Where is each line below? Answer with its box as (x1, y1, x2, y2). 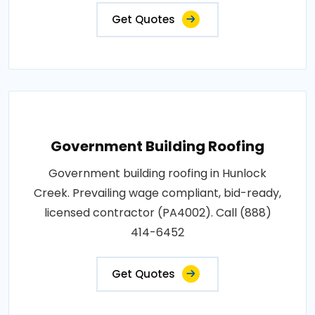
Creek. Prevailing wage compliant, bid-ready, (34, 184, 281, 201)
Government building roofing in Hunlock (49, 165, 266, 181)
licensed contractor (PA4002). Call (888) (44, 204, 271, 221)
